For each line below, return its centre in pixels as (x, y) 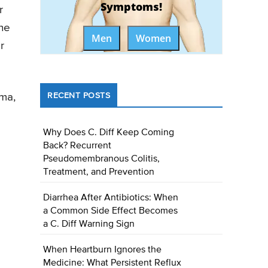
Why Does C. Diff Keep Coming (109, 133)
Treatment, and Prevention (99, 173)
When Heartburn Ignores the (103, 250)
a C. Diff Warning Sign (89, 225)
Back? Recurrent (77, 146)
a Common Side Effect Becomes (111, 211)
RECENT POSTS (79, 96)
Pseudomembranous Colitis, (102, 159)
